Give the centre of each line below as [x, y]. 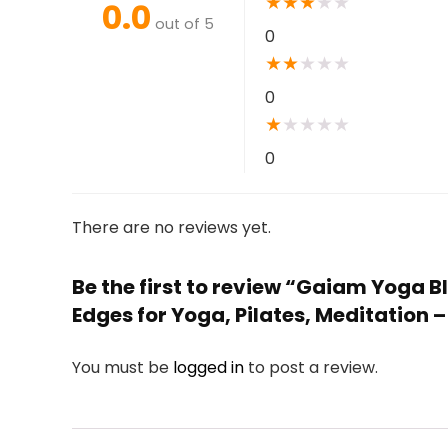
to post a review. [313, 367]
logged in [210, 367]
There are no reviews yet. [171, 227]
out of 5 [184, 23]
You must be [122, 367]
